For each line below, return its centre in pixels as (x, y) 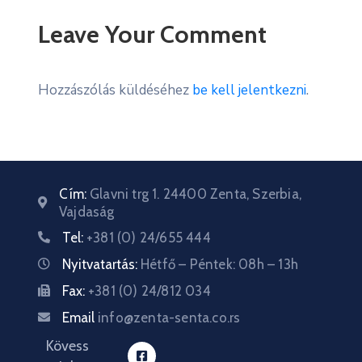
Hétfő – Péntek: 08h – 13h (219, 264)
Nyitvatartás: (101, 264)
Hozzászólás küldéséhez (115, 90)
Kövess (67, 345)
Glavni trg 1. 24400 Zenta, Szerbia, (196, 194)
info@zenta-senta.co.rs (169, 317)
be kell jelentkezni (249, 90)
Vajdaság (87, 211)
